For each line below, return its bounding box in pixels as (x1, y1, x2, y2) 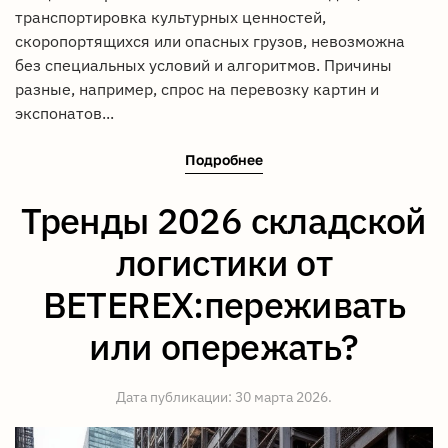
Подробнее (185, 150, 263, 168)
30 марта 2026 (235, 387, 328, 406)
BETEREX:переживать (42, 280, 406, 328)
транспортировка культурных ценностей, (15, 7, 326, 28)
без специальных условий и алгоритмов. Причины (15, 55, 392, 76)
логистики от (115, 238, 333, 286)
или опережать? (89, 322, 359, 370)
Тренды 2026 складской (21, 196, 427, 244)
